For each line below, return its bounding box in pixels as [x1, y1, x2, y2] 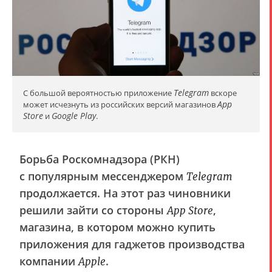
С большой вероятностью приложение [23, 87, 174, 99]
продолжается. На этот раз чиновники [19, 186, 231, 201]
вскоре [209, 87, 237, 99]
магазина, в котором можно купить [19, 220, 216, 235]
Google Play [52, 110, 96, 122]
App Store [167, 204, 213, 218]
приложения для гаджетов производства [19, 237, 245, 252]
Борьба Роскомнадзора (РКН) [19, 152, 180, 167]
